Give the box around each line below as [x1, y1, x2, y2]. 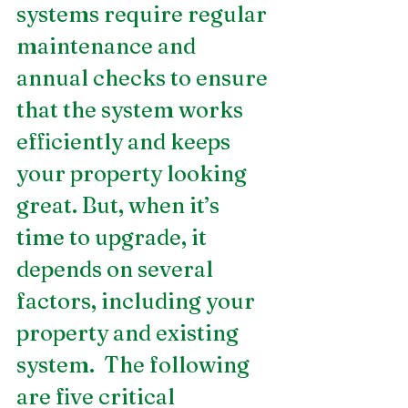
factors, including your [16, 287, 260, 314]
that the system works [16, 96, 248, 123]
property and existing [16, 319, 243, 346]
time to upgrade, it [16, 223, 211, 250]
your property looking [16, 159, 251, 187]
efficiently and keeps [16, 127, 235, 155]
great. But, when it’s [16, 191, 224, 219]
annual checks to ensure [16, 64, 272, 91]
